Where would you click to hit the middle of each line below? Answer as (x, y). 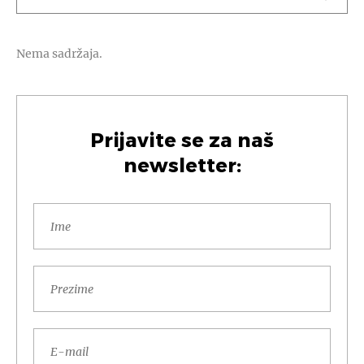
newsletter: (182, 165)
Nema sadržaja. (59, 53)
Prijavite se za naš (182, 140)
